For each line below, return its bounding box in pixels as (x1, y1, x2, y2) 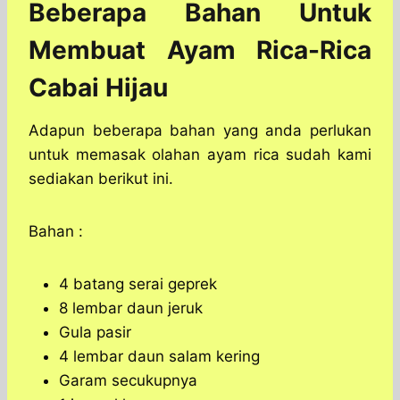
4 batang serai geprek (59, 275, 217, 294)
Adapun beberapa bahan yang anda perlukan (29, 121, 371, 140)
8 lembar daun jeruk (59, 299, 203, 318)
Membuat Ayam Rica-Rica (29, 35, 371, 66)
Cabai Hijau (29, 72, 168, 104)
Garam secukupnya (59, 371, 197, 390)
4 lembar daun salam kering (59, 347, 260, 366)
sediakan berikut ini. (29, 170, 173, 188)
